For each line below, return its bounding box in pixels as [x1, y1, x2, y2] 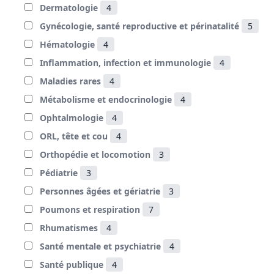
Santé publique [40, 259, 103, 270]
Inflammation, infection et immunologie [40, 57, 211, 68]
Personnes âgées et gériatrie [40, 185, 160, 197]
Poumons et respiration [40, 204, 140, 215]
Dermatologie [40, 2, 98, 13]
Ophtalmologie [40, 112, 103, 124]
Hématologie [40, 39, 95, 50]
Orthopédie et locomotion [40, 149, 150, 160]
